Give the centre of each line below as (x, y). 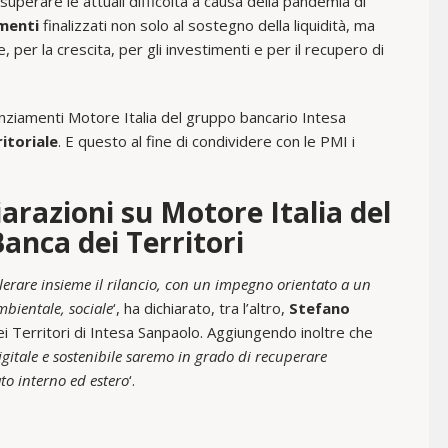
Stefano (319, 307)
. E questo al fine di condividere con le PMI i (206, 140)
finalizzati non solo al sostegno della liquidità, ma (207, 24)
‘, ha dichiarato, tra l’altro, (201, 307)
